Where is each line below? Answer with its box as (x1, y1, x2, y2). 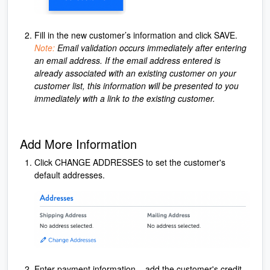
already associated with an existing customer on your (34, 66, 236, 79)
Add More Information (20, 134, 137, 152)
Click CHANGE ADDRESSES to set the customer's (34, 155, 225, 168)
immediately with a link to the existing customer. (34, 92, 215, 104)
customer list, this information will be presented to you (34, 79, 239, 92)
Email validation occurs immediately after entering (55, 41, 246, 54)
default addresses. (34, 168, 105, 181)
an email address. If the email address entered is (34, 54, 221, 66)
